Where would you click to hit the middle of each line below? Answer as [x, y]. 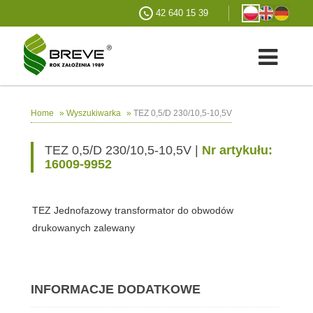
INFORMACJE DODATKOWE [115, 290]
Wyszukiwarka [93, 114]
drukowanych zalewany [83, 228]
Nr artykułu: [237, 151]
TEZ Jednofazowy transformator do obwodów [132, 211]
